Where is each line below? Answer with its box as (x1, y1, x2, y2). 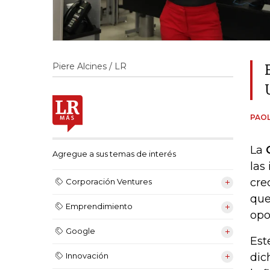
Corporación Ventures (66, 177, 152, 187)
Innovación (66, 251, 108, 261)
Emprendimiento (66, 201, 133, 212)
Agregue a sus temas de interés (52, 149, 176, 159)
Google (66, 226, 95, 236)
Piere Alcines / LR (52, 61, 127, 72)
